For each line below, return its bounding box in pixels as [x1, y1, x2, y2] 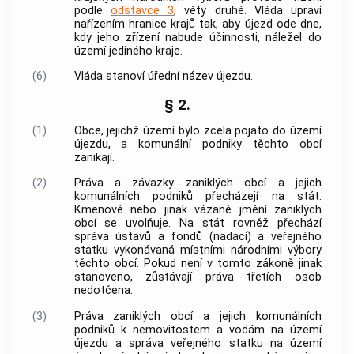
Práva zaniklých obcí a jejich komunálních [73, 309, 322, 323]
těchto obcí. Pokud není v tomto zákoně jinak [73, 257, 322, 271]
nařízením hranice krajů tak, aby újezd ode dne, [73, 17, 322, 32]
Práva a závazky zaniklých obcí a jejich [73, 176, 322, 190]
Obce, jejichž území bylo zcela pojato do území [73, 123, 322, 137]
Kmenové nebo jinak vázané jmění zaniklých [73, 203, 322, 217]
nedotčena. [73, 284, 133, 298]
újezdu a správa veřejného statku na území [73, 336, 322, 350]
